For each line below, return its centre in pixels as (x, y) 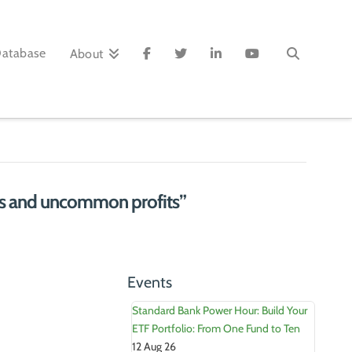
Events (149, 282)
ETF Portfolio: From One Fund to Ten (216, 329)
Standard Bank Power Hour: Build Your (219, 311)
